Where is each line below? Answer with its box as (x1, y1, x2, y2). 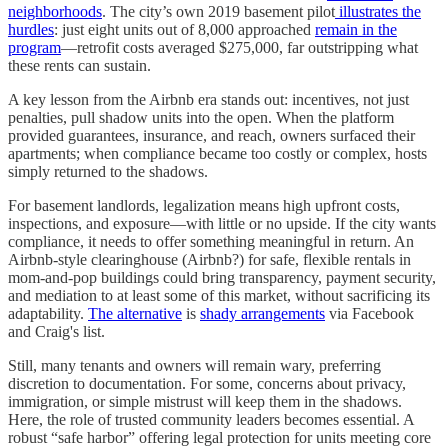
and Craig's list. (8, 323, 105, 341)
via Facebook (325, 305, 414, 323)
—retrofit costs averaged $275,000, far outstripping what (61, 39, 418, 57)
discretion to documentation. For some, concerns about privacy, (8, 375, 406, 393)
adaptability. (8, 305, 88, 323)
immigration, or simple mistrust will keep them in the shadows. (8, 393, 402, 411)
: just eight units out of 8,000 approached (54, 21, 315, 39)
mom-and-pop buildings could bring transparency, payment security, (8, 269, 436, 287)
